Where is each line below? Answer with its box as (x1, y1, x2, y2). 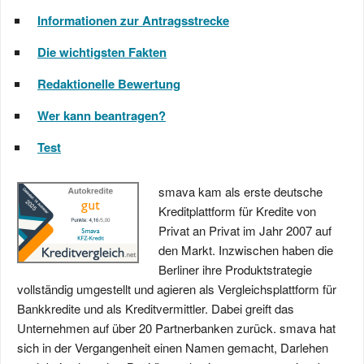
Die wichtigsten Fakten (37, 43, 167, 61)
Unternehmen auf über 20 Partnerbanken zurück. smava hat (17, 319, 336, 336)
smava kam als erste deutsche (158, 183, 323, 200)
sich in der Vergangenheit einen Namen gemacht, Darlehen (17, 339, 328, 356)
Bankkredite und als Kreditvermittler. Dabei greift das (17, 300, 294, 317)
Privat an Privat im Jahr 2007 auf (158, 222, 331, 239)
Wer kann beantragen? (37, 106, 166, 124)
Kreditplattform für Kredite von (158, 202, 316, 219)
